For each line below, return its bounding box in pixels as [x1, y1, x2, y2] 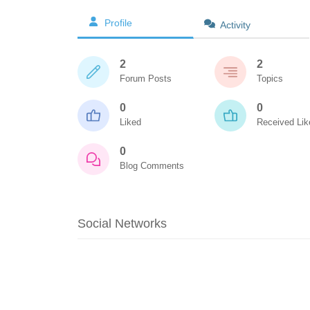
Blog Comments [120, 161, 184, 171]
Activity [220, 19, 250, 30]
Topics [257, 73, 283, 84]
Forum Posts [120, 73, 172, 84]
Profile [104, 17, 132, 28]
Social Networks [77, 217, 167, 230]
